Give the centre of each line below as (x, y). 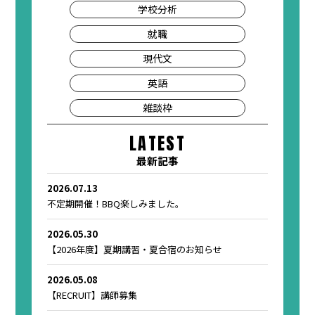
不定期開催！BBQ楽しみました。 (116, 204)
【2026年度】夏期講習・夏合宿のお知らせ (135, 250)
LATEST (157, 144)
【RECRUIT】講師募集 (92, 295)
